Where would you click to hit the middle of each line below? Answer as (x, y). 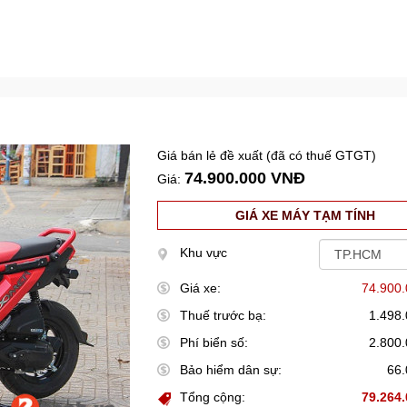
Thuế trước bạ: (223, 315)
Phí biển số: (214, 342)
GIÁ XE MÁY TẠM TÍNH (306, 215)
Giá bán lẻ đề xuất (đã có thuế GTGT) (267, 155)
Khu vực (204, 253)
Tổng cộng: (213, 397)
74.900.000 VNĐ (245, 178)
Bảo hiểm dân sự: (231, 370)
